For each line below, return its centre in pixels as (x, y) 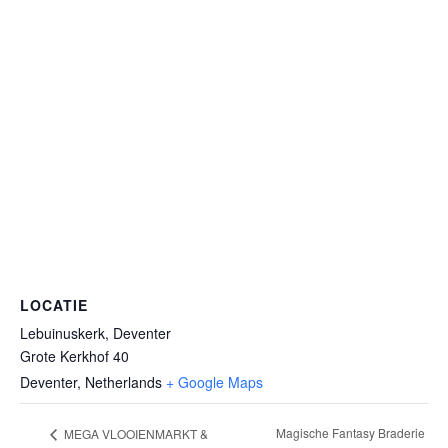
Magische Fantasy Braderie (351, 433)
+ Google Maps (214, 382)
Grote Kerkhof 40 (74, 356)
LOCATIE (54, 305)
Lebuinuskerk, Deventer (95, 333)
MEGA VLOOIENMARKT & (134, 433)
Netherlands (123, 382)
